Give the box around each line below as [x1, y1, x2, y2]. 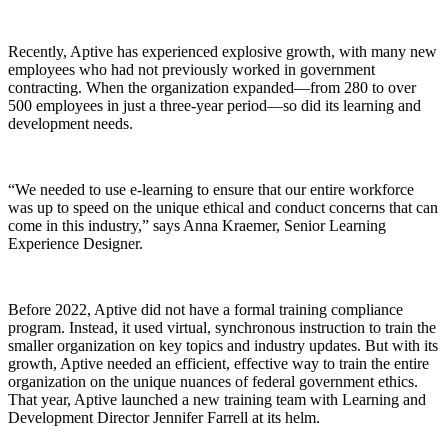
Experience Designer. [8, 235, 143, 253]
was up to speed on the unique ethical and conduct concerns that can [8, 199, 438, 217]
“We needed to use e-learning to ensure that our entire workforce [8, 181, 414, 199]
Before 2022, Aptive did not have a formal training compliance [8, 301, 403, 319]
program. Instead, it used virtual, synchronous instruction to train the [8, 319, 436, 337]
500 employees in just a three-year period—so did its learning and [8, 97, 421, 115]
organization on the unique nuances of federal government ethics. [8, 373, 418, 391]
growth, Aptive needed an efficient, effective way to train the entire [8, 355, 429, 373]
